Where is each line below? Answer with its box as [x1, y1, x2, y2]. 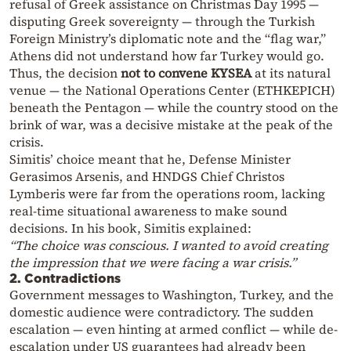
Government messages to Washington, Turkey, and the [9, 286, 334, 304]
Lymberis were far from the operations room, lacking [9, 185, 325, 203]
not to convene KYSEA [121, 64, 251, 82]
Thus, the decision [9, 64, 121, 82]
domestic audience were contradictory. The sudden [9, 303, 313, 321]
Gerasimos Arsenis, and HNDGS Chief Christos [9, 168, 284, 186]
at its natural [251, 64, 331, 82]
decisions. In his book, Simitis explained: [9, 219, 251, 237]
